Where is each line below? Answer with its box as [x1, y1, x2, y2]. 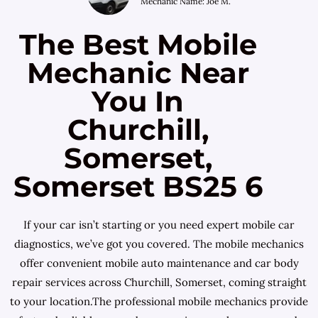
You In [92, 84, 185, 119]
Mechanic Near [26, 55, 249, 90]
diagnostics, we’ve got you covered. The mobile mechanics [14, 237, 304, 251]
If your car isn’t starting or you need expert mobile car [23, 218, 295, 231]
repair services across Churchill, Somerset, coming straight [11, 275, 307, 289]
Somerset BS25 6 [13, 169, 263, 204]
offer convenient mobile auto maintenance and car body [19, 256, 299, 270]
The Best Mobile [18, 27, 257, 62]
